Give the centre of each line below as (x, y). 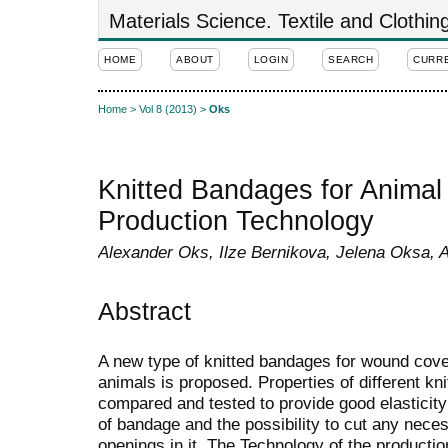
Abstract (144, 310)
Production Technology (236, 221)
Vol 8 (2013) (168, 109)
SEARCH (351, 59)
